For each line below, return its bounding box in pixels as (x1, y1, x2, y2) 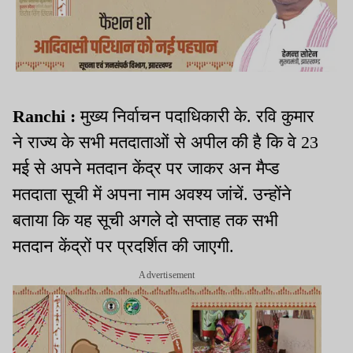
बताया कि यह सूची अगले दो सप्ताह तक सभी (13, 210, 278, 230)
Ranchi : (13, 106, 80, 126)
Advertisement (139, 269, 195, 281)
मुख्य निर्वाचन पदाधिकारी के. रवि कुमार (80, 106, 314, 126)
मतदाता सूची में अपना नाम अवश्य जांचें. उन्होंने (13, 184, 292, 204)
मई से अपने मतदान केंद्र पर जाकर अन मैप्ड (13, 158, 279, 178)
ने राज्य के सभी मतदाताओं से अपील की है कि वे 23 (13, 132, 318, 152)
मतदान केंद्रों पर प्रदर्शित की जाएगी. (13, 236, 234, 256)
